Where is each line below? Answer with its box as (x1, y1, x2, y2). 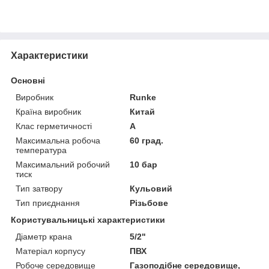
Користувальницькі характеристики (11, 214, 165, 225)
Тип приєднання (16, 198, 80, 208)
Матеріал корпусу (16, 246, 85, 256)
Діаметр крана (16, 231, 72, 241)
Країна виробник (16, 106, 81, 116)
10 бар (130, 159, 158, 169)
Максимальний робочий (16, 159, 110, 169)
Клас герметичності (16, 121, 92, 131)
